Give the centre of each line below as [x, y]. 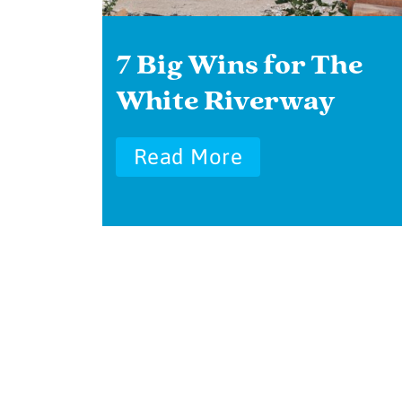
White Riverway [226, 101]
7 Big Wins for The [240, 65]
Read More [188, 157]
